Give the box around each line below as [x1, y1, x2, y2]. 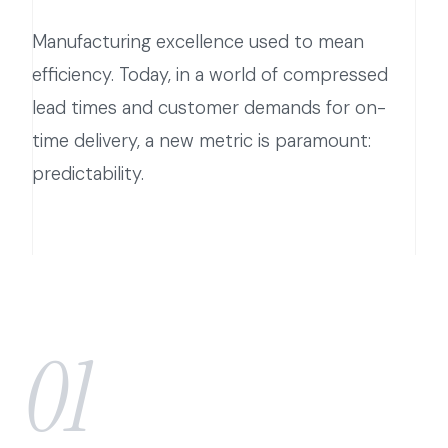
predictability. [32, 162, 144, 187]
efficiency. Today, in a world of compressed [32, 63, 388, 88]
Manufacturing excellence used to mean [32, 30, 364, 55]
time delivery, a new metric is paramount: [32, 129, 371, 154]
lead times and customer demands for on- [32, 96, 386, 121]
